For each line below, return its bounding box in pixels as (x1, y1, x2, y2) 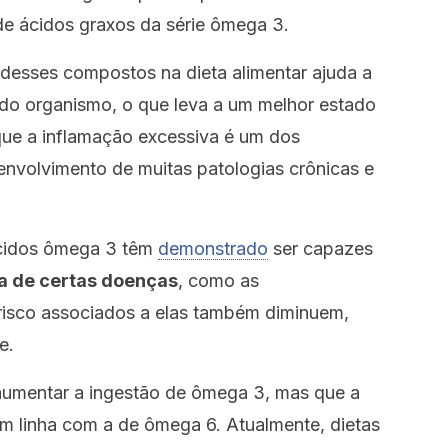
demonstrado (158, 238, 268, 259)
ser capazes (268, 238, 373, 259)
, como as (178, 270, 259, 291)
